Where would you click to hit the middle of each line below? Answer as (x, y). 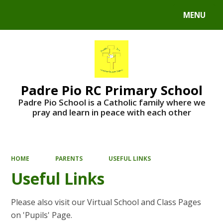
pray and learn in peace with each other (111, 112)
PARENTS (69, 159)
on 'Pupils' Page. (42, 215)
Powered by (31, 17)
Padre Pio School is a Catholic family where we (111, 102)
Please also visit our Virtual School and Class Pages (106, 202)
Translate (86, 17)
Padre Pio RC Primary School (111, 90)
